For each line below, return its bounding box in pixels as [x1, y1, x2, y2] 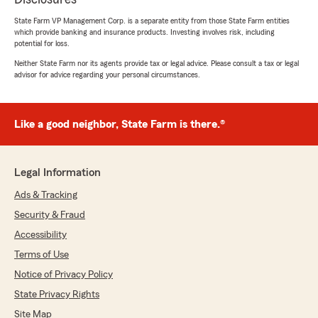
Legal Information [14, 167, 101, 179]
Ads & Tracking [14, 190, 77, 201]
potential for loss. [14, 39, 70, 48]
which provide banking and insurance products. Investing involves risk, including [14, 28, 275, 37]
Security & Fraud [14, 210, 85, 221]
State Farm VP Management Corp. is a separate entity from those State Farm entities [14, 16, 290, 26]
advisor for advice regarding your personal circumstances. [14, 70, 200, 79]
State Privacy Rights [14, 290, 99, 300]
